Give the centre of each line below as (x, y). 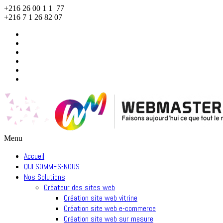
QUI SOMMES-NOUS (52, 167)
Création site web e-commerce (110, 208)
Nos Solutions (45, 177)
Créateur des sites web (79, 187)
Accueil (34, 156)
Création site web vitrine (101, 198)
